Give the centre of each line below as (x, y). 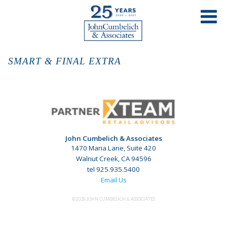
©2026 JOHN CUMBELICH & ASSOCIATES (113, 199)
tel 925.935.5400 (113, 169)
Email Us (113, 180)
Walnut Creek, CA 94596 (113, 158)
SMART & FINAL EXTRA (65, 61)
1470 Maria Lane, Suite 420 (113, 148)
